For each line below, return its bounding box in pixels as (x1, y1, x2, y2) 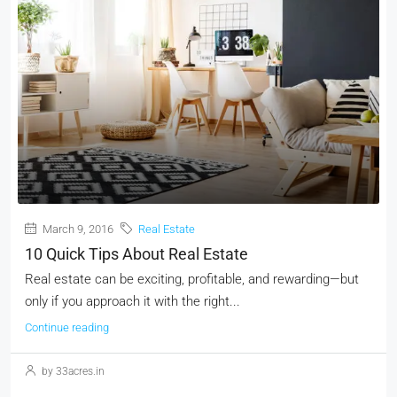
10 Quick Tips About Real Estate (25, 245, 248, 263)
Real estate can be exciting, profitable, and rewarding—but (25, 271, 359, 287)
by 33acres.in (39, 365, 105, 378)
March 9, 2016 (40, 222, 113, 236)
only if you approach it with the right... (25, 293, 240, 309)
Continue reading (25, 321, 109, 334)
